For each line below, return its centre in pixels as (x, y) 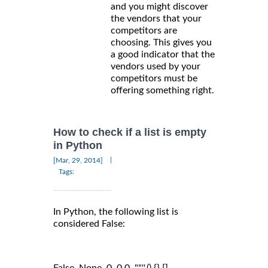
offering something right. (162, 91)
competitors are (144, 31)
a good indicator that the (163, 55)
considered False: (89, 223)
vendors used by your (156, 67)
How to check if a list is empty (130, 133)
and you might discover (159, 7)
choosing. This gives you (161, 43)
